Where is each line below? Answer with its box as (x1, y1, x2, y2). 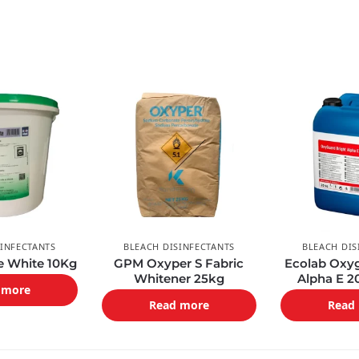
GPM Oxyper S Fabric (114, 256, 244, 272)
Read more (148, 297, 209, 313)
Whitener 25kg (133, 271, 224, 287)
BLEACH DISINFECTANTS (123, 240, 235, 253)
